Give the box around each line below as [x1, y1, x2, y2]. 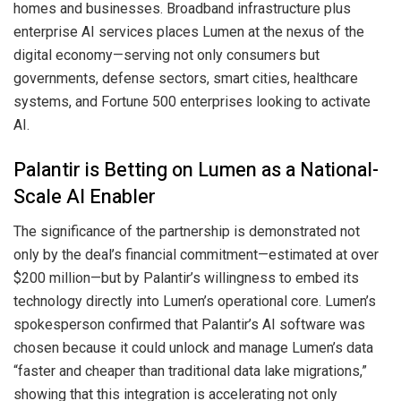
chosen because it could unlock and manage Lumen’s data [13, 338, 373, 356]
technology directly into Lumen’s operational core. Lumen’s [13, 292, 376, 310]
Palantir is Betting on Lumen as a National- [13, 155, 379, 184]
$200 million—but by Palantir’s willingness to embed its [13, 269, 359, 286]
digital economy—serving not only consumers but [13, 47, 320, 64]
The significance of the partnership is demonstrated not [13, 222, 360, 240]
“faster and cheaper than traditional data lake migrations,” [13, 362, 367, 380]
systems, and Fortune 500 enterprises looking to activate [13, 93, 371, 111]
